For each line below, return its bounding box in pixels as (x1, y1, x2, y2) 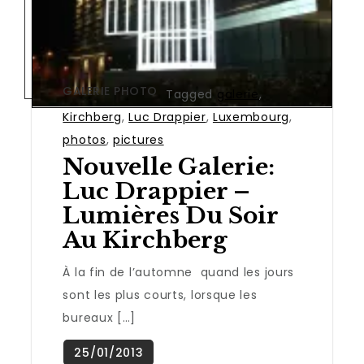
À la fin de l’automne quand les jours (63, 264, 295, 281)
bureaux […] (63, 310, 136, 327)
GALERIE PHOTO (63, 83, 158, 100)
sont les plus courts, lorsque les (63, 287, 258, 304)
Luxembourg (212, 109, 289, 126)
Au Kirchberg (63, 226, 228, 255)
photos (63, 132, 106, 149)
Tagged (165, 86, 217, 103)
